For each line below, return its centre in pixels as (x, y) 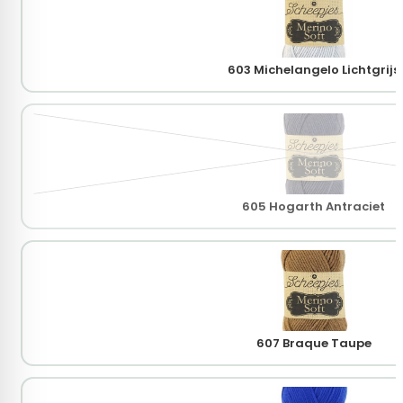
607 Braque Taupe (313, 344)
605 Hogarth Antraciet (313, 207)
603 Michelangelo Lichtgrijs (313, 70)
